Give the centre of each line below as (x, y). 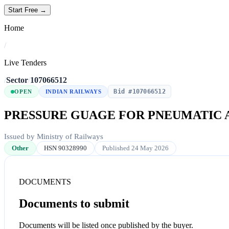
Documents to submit (74, 203)
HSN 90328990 (65, 148)
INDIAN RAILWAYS (73, 92)
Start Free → (27, 10)
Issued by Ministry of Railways (54, 136)
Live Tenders (25, 63)
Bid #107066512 (140, 92)
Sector (17, 80)
